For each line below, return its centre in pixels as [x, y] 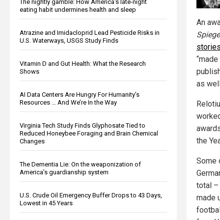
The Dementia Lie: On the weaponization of [80, 164]
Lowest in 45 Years [46, 203]
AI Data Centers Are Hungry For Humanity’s [80, 94]
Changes [32, 141]
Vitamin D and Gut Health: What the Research [83, 63]
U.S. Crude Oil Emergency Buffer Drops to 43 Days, [91, 195]
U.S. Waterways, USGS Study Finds [69, 40]
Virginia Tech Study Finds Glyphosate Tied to [82, 125]
